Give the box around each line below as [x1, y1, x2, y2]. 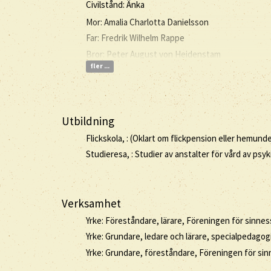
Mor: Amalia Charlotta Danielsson [86, 16, 209, 28]
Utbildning [62, 114, 114, 128]
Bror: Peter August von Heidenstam [86, 48, 221, 60]
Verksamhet [62, 196, 121, 211]
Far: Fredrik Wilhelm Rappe [86, 32, 184, 44]
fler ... [90, 62, 109, 71]
